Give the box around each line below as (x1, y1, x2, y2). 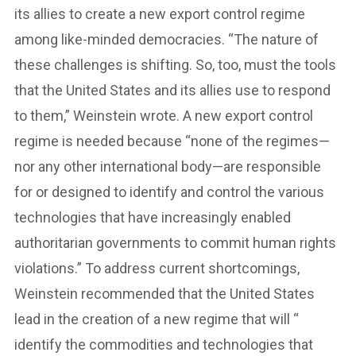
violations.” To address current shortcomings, (14, 260, 300, 277)
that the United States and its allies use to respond (14, 82, 331, 99)
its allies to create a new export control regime (14, 6, 305, 22)
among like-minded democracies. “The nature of (14, 31, 319, 48)
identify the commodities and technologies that (14, 336, 313, 353)
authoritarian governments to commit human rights (14, 234, 336, 251)
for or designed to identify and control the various (14, 184, 324, 200)
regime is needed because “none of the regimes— (14, 133, 330, 149)
